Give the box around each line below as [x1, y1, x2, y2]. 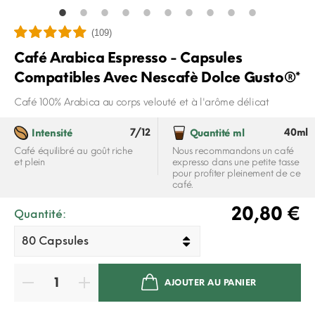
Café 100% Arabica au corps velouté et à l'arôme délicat [14, 96, 269, 108]
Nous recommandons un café [172, 145, 294, 156]
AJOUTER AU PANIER [165, 277, 257, 288]
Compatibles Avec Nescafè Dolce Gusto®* [14, 69, 300, 86]
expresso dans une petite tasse [172, 156, 300, 167]
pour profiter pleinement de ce [172, 167, 301, 179]
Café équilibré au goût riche [14, 145, 133, 156]
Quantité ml [189, 127, 245, 139]
